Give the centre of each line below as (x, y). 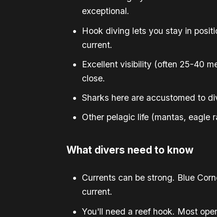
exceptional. (106, 11)
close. (93, 78)
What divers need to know (130, 150)
